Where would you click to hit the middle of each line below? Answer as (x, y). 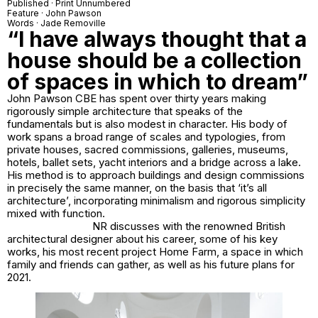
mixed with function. (56, 213)
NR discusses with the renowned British (189, 226)
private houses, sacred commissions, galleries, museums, (148, 149)
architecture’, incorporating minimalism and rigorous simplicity (156, 201)
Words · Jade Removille (56, 23)
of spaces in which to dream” (158, 82)
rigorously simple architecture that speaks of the (125, 111)
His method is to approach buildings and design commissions (156, 175)
